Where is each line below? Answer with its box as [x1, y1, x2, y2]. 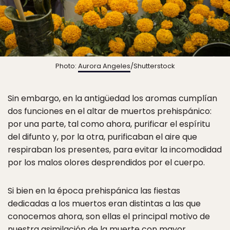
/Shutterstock [130, 61, 175, 71]
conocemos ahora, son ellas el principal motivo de [8, 210, 210, 223]
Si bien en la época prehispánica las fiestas [8, 185, 180, 197]
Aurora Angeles [78, 61, 130, 71]
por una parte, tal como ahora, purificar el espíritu [8, 118, 210, 130]
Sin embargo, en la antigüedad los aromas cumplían [8, 92, 217, 105]
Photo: [55, 61, 78, 71]
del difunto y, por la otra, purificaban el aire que [8, 131, 197, 143]
